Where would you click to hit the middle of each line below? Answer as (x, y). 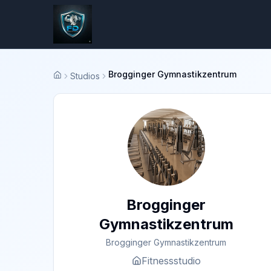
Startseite (71, 80)
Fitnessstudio (171, 261)
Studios (85, 76)
